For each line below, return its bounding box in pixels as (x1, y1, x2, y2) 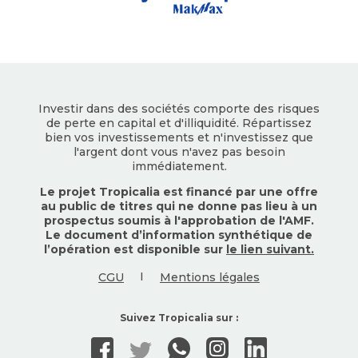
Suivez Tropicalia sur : (120, 312, 238, 324)
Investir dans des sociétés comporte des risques (38, 101, 320, 117)
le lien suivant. (226, 242, 314, 257)
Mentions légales (160, 269, 260, 284)
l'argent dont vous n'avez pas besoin (73, 145, 285, 160)
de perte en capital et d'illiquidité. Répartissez (46, 116, 312, 131)
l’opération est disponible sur (44, 242, 226, 257)
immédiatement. (131, 159, 227, 174)
